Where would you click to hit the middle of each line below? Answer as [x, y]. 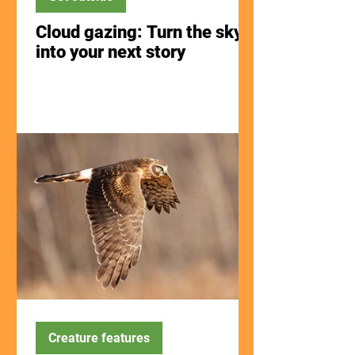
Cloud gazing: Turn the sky [139, 32]
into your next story [111, 52]
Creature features [99, 338]
